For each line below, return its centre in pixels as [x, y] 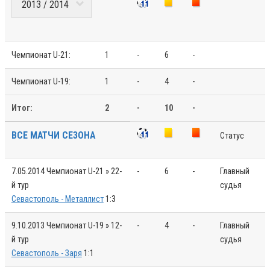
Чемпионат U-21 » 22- [84, 171]
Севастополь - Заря [46, 253]
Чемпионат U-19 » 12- [84, 225]
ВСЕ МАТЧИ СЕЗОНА [53, 135]
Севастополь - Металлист [57, 199]
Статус [232, 136]
